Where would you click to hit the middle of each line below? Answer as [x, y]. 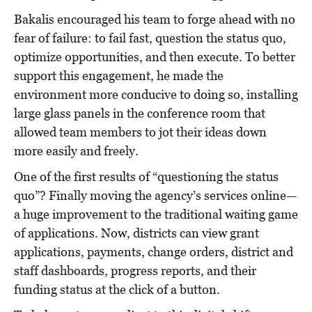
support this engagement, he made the [119, 75]
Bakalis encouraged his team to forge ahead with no [155, 19]
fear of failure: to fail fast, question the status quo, [150, 38]
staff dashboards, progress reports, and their [135, 270]
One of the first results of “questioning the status [146, 176]
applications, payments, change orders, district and [154, 251]
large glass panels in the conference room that [140, 113]
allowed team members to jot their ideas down [140, 132]
